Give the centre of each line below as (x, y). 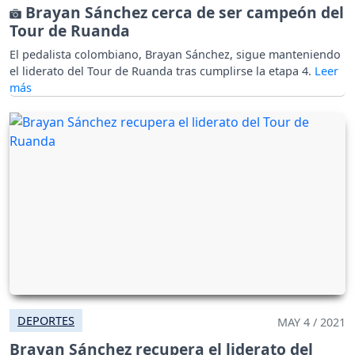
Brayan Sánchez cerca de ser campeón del (183, 13)
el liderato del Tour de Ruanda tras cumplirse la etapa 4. (162, 71)
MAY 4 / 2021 (311, 323)
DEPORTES (46, 321)
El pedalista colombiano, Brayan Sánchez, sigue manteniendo (175, 55)
